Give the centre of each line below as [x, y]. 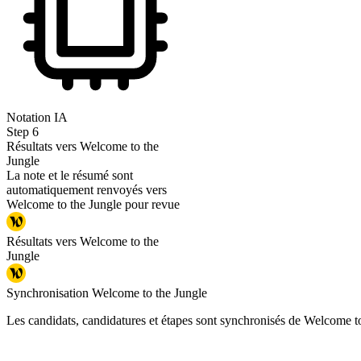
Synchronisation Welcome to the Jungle [107, 293]
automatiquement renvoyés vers [87, 190]
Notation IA [37, 118]
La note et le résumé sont [70, 176]
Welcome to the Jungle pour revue [93, 205]
